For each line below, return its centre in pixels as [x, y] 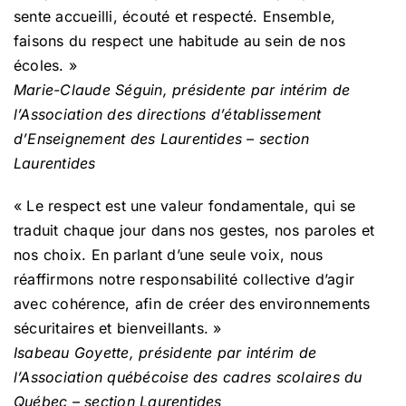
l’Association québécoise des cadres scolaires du [188, 377]
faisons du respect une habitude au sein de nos [180, 40]
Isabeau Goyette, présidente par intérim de [165, 352]
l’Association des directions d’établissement [168, 114]
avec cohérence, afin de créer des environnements [192, 303]
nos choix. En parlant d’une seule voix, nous [169, 254]
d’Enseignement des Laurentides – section [162, 138]
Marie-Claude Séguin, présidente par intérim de [182, 89]
